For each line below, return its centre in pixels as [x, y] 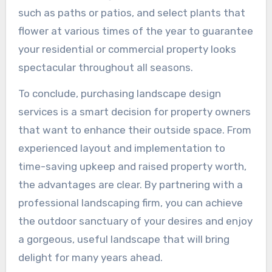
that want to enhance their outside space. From [134, 130]
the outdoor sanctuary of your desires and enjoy [135, 221]
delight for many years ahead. [90, 258]
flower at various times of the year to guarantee [135, 31]
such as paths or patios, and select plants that [131, 13]
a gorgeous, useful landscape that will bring [124, 240]
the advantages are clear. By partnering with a [130, 185]
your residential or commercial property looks [127, 49]
